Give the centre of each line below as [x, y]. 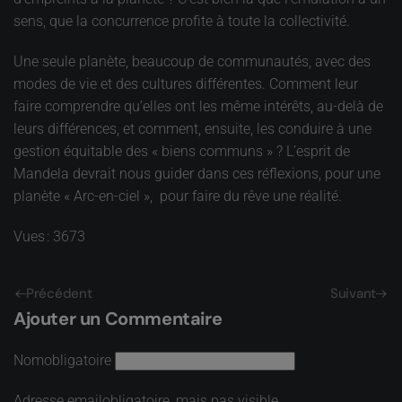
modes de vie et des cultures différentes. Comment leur [186, 83]
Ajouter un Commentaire [118, 318]
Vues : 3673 [49, 236]
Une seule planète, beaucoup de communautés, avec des [192, 61]
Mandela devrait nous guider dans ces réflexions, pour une [197, 173]
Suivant [353, 294]
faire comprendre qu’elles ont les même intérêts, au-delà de [198, 106]
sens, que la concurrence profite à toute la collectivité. [182, 21]
